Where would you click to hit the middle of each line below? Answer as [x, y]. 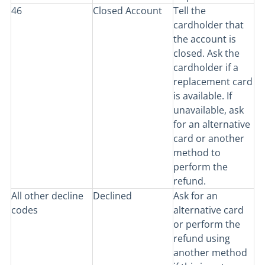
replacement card [213, 82]
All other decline [47, 196]
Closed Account [127, 11]
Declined [112, 196]
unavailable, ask [209, 110]
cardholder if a [206, 67]
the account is [205, 39]
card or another [209, 138]
